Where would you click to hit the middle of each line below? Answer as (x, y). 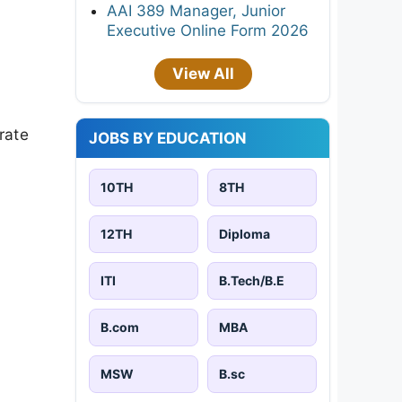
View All (203, 73)
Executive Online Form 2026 (208, 30)
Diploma (245, 233)
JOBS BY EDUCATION (168, 138)
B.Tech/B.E (252, 280)
